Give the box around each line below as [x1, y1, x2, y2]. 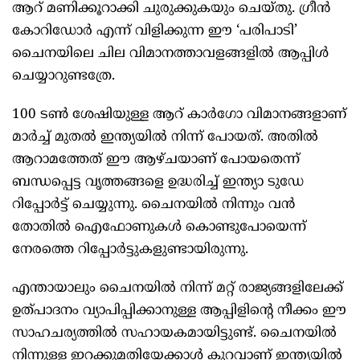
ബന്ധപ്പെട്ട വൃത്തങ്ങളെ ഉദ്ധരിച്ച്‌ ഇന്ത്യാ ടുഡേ [12, 174, 304, 192]
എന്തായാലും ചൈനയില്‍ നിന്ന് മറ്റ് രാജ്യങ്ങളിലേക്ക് [12, 280, 343, 298]
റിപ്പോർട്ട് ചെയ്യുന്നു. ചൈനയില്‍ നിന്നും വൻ [12, 196, 295, 215]
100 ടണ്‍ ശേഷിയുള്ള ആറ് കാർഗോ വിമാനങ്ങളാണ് [12, 106, 346, 125]
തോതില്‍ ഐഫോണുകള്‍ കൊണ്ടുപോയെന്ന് [12, 219, 306, 237]
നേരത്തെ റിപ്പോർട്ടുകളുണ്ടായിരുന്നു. [12, 241, 248, 260]
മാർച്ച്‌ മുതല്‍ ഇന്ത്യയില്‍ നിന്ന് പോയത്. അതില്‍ [12, 129, 318, 147]
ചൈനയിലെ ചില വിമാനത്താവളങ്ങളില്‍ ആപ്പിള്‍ [12, 45, 329, 63]
